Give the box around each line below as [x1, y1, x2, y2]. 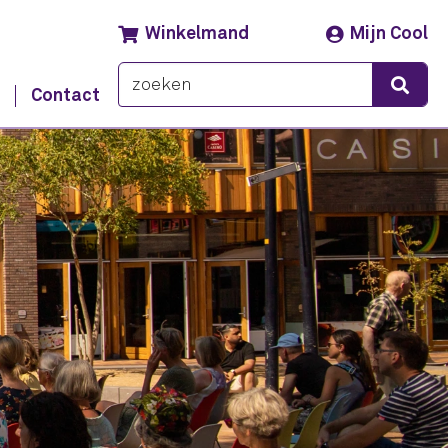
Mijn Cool [350, 25, 428, 42]
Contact [31, 87, 101, 104]
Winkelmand [145, 25, 250, 42]
